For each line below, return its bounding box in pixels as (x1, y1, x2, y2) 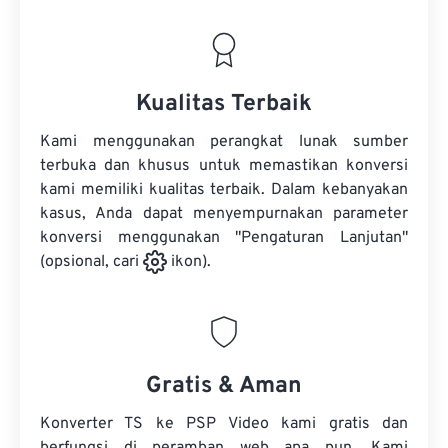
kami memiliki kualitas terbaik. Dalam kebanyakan (40, 180, 408, 200)
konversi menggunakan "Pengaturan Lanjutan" (40, 228, 408, 248)
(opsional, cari (40, 252, 143, 273)
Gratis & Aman (146, 372, 302, 402)
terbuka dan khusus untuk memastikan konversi (40, 156, 408, 176)
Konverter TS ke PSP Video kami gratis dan (40, 414, 408, 435)
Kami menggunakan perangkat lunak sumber (40, 132, 408, 152)
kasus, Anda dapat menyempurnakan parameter (40, 204, 408, 224)
